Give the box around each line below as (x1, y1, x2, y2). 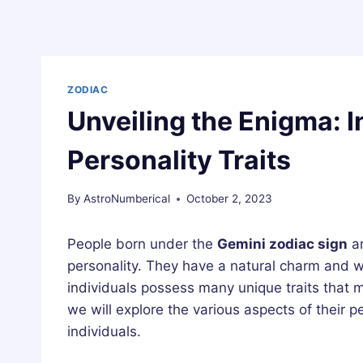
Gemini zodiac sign (217, 236, 348, 253)
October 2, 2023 (186, 192, 273, 206)
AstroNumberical (83, 192, 171, 206)
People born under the (67, 236, 217, 253)
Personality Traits (67, 143, 291, 176)
